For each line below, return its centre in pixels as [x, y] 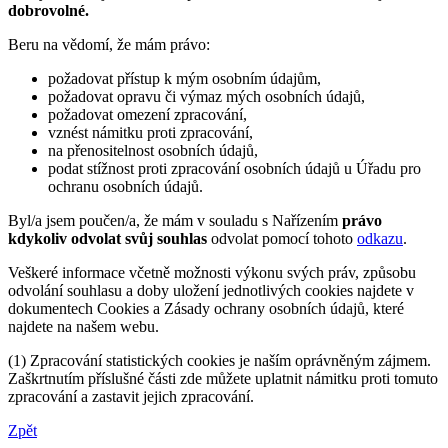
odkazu [380, 239]
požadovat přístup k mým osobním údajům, [184, 79]
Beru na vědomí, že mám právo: [109, 45]
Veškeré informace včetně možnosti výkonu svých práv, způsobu [212, 273]
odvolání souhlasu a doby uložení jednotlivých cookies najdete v [211, 291]
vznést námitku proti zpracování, [150, 133]
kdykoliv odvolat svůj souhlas [107, 239]
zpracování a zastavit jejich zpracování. [131, 397]
